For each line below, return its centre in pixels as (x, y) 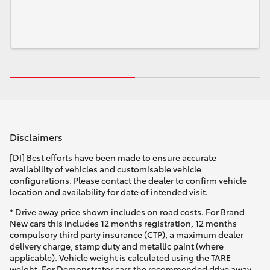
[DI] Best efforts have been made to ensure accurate (113, 158)
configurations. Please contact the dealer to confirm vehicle (128, 181)
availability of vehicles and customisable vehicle (105, 169)
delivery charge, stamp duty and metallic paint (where (117, 246)
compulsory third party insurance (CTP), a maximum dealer (127, 235)
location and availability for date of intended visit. (109, 192)
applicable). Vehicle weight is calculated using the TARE (120, 258)
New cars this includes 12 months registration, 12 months (123, 223)
